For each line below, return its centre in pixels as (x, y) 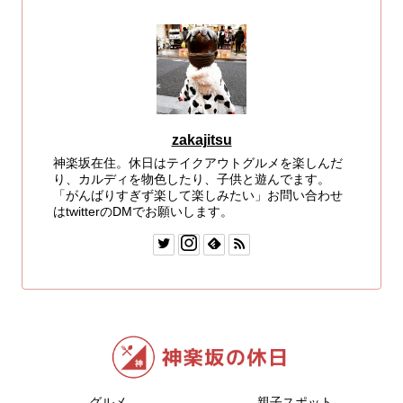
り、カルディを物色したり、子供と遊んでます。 (192, 179)
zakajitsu (201, 139)
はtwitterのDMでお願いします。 (143, 211)
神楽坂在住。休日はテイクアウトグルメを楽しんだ (198, 162)
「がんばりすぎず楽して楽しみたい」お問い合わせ (198, 195)
